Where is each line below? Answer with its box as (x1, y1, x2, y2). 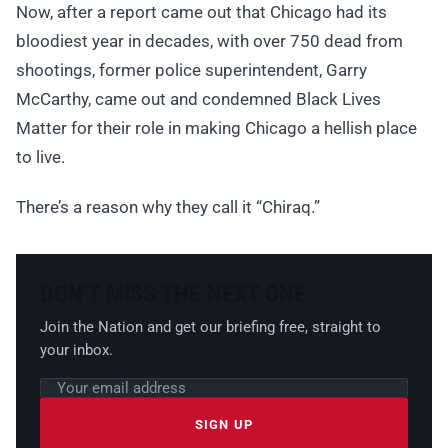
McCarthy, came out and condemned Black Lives (16, 89, 381, 110)
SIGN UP (194, 416, 254, 432)
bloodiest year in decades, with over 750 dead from (16, 31, 403, 52)
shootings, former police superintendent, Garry (16, 60, 367, 81)
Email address (39, 381, 147, 402)
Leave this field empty (40, 396, 189, 414)
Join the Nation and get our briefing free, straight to (40, 319, 381, 337)
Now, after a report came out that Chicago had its (16, 2, 387, 23)
